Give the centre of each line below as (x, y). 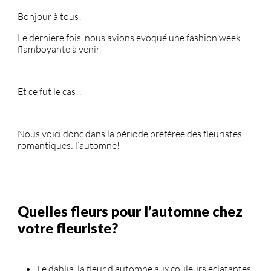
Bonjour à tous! (50, 16)
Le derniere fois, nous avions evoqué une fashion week (129, 37)
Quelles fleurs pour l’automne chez (130, 211)
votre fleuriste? (69, 228)
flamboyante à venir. (59, 49)
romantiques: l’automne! (69, 145)
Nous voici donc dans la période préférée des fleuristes (130, 133)
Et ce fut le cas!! (50, 91)
